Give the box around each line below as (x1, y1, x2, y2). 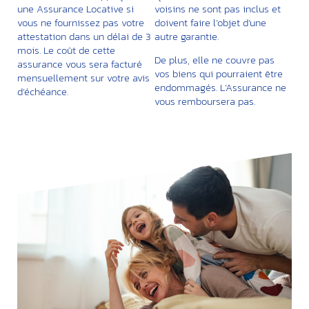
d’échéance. (17, 83, 71, 100)
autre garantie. (154, 28, 219, 45)
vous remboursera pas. (154, 93, 255, 110)
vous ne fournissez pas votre (17, 14, 144, 31)
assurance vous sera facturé (17, 56, 142, 72)
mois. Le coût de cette (17, 42, 115, 59)
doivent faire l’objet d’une (154, 14, 266, 31)
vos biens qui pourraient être (154, 66, 283, 82)
